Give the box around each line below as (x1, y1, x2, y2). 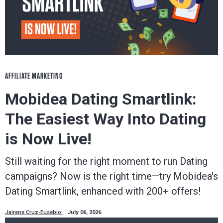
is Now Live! (5, 129, 92, 149)
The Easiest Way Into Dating (5, 110, 206, 129)
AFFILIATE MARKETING (5, 72, 63, 81)
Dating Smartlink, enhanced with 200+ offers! (5, 185, 201, 198)
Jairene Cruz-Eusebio (5, 209, 63, 216)
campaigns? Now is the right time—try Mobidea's (5, 170, 218, 183)
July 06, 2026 (68, 209, 101, 216)
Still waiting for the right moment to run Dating (5, 155, 208, 168)
